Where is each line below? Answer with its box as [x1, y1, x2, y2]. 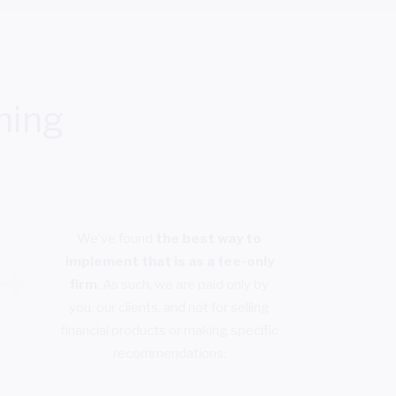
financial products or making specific [60, 322, 279, 339]
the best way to [156, 230, 263, 247]
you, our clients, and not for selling [69, 299, 270, 316]
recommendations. [112, 345, 226, 362]
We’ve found [77, 230, 156, 247]
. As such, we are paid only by [97, 276, 270, 293]
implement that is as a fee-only [65, 253, 274, 270]
